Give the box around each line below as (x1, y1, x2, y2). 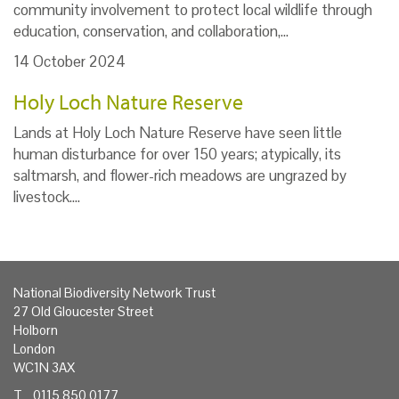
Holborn (13, 321, 58, 338)
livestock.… (13, 186, 80, 207)
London (13, 339, 55, 357)
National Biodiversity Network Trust (13, 283, 216, 301)
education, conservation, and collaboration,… (13, 20, 289, 41)
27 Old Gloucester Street (13, 302, 153, 320)
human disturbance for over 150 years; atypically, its (13, 143, 341, 164)
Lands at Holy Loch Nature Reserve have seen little (13, 122, 342, 142)
